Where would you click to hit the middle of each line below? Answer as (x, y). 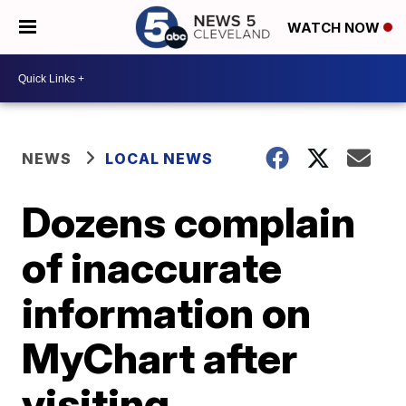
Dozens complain (189, 222)
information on (167, 313)
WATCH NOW (335, 28)
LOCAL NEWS (159, 159)
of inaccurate (152, 267)
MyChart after (160, 358)
